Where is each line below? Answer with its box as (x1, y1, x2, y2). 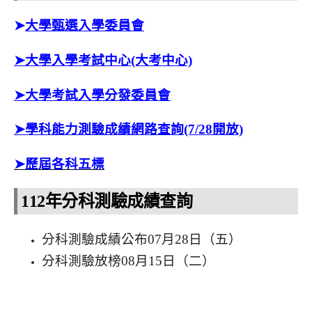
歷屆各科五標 (25, 157, 104, 172)
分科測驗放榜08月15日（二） (42, 253, 215, 268)
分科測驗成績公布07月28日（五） (42, 231, 242, 247)
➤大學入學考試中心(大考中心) (14, 52, 192, 68)
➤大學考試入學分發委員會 (14, 87, 171, 102)
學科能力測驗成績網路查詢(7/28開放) (25, 122, 243, 137)
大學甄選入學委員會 (25, 18, 144, 33)
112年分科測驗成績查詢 (21, 192, 192, 210)
